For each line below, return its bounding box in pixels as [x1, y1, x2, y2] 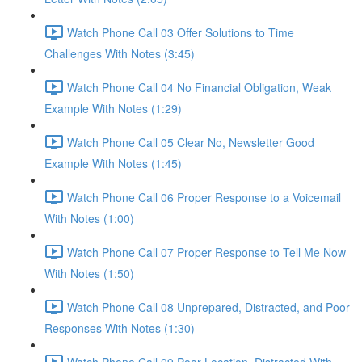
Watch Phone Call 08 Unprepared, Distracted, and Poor [67, 298, 350, 315]
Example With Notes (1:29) [44, 100, 182, 116]
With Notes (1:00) [44, 210, 134, 226]
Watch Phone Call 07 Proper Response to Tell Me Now [67, 243, 346, 260]
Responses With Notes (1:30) [44, 320, 195, 336]
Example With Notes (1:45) [44, 155, 182, 171]
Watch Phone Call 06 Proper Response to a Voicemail [67, 188, 341, 205]
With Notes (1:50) [44, 265, 134, 281]
